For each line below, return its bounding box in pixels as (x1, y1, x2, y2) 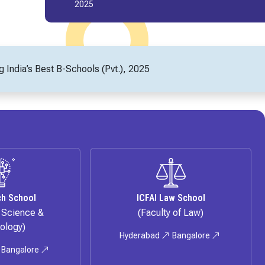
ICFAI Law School (136, 192, 205, 204)
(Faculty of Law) (138, 207, 204, 219)
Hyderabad (119, 231, 161, 241)
